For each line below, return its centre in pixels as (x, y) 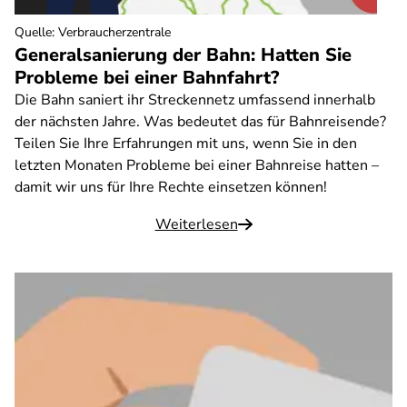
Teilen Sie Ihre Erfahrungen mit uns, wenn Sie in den (186, 144)
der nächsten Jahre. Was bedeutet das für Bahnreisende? (200, 122)
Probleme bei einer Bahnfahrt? (147, 78)
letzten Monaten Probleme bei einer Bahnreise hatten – (197, 165)
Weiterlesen (196, 224)
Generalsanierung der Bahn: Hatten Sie (183, 55)
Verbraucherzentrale (114, 32)
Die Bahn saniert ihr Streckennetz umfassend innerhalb (195, 100)
